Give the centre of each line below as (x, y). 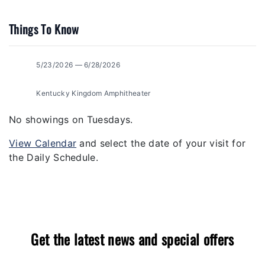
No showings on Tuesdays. (71, 119)
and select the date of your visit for (161, 143)
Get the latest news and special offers (132, 239)
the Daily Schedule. (54, 157)
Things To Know (44, 29)
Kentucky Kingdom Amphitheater (93, 93)
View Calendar (43, 143)
